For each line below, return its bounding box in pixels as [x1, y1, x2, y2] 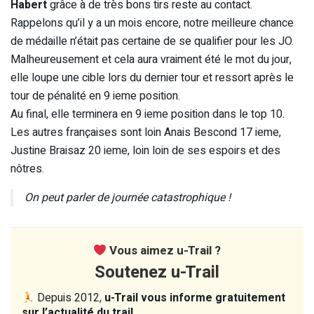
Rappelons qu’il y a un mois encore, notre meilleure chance [11, 15, 294, 32]
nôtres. [11, 161, 44, 178]
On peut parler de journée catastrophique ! [25, 189, 231, 207]
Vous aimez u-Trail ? [107, 242, 221, 260]
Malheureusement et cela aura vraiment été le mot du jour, [11, 51, 292, 69]
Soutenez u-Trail [95, 260, 219, 285]
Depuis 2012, [34, 289, 105, 307]
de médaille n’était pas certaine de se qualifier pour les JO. [11, 33, 294, 50]
